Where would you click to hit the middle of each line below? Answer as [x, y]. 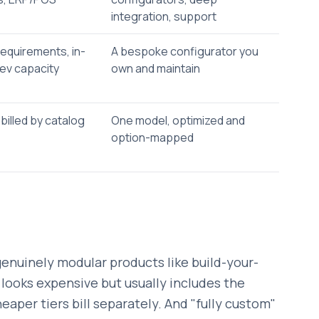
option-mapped [152, 137]
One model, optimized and [178, 120]
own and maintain [156, 68]
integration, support [164, 16]
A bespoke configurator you [185, 51]
